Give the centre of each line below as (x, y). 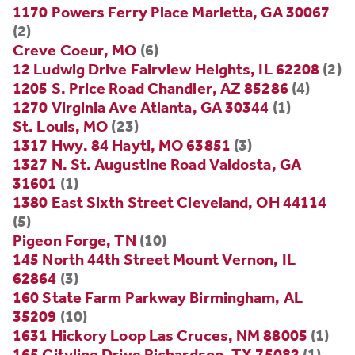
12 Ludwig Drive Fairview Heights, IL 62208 (166, 69)
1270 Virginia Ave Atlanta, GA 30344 (141, 107)
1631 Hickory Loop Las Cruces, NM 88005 (160, 336)
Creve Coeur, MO (75, 50)
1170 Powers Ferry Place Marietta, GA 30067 (172, 12)
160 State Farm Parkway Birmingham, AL (158, 298)
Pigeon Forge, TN (74, 240)
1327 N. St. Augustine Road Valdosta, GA (157, 164)
